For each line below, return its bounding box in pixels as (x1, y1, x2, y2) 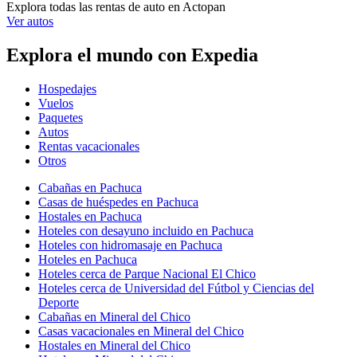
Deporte (38, 295, 79, 309)
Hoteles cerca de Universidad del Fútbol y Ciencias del (38, 280, 314, 295)
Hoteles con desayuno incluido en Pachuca (38, 223, 253, 237)
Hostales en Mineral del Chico (38, 338, 190, 352)
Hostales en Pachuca (38, 209, 142, 223)
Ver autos (6, 14, 53, 28)
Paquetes (38, 110, 83, 124)
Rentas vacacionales (38, 139, 139, 153)
